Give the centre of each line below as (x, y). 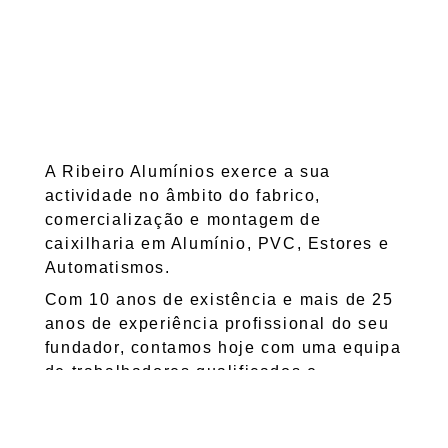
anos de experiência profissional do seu (217, 323)
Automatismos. (107, 267)
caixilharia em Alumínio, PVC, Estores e (217, 243)
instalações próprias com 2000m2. (191, 395)
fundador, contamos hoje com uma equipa (223, 347)
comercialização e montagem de (183, 219)
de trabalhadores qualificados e (181, 371)
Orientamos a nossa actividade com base (221, 427)
